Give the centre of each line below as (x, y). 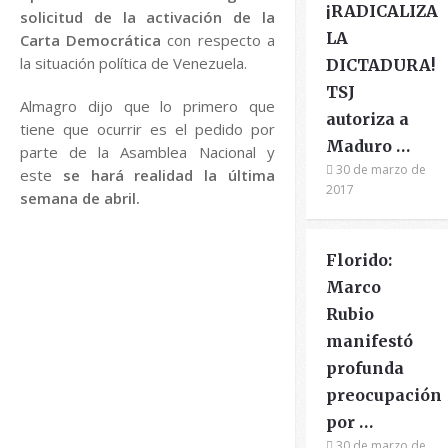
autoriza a (368, 119)
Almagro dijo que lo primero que (147, 106)
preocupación (384, 395)
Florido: (359, 260)
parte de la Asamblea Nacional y (147, 152)
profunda (365, 368)
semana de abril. (80, 198)
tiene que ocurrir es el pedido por (147, 129)
